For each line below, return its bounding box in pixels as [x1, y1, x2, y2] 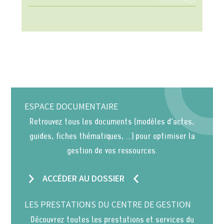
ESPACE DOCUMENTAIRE [24, 100, 118, 114]
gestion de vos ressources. [66, 144, 157, 157]
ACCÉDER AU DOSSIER [42, 172, 125, 186]
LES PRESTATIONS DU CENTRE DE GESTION [24, 199, 191, 212]
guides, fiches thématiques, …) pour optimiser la [29, 129, 195, 142]
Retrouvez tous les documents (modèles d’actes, [29, 115, 194, 128]
